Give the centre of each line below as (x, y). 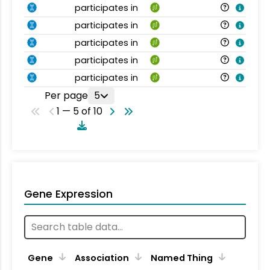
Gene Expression (68, 194)
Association (102, 258)
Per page (66, 95)
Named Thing (182, 258)
